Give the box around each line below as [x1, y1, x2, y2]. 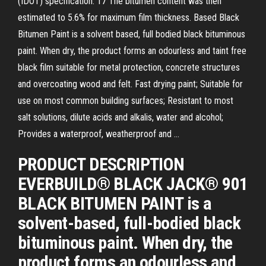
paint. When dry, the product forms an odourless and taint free [18, 45, 246, 56]
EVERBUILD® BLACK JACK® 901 [18, 173, 248, 194]
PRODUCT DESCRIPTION [18, 154, 185, 175]
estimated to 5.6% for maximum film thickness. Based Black [18, 12, 239, 23]
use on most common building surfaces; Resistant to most [18, 95, 233, 106]
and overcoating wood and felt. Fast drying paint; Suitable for [18, 78, 243, 90]
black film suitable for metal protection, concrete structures [18, 62, 240, 73]
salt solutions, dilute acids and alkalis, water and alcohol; [18, 112, 223, 123]
